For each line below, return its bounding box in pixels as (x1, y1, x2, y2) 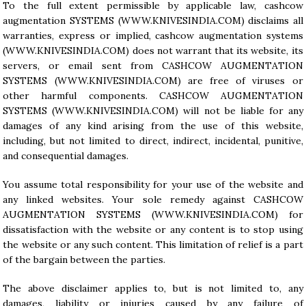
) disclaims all (240, 14, 303, 27)
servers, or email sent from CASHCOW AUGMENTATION (3, 59, 303, 72)
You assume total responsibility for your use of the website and (3, 178, 303, 191)
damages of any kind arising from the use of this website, (3, 120, 303, 132)
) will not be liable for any (175, 105, 303, 117)
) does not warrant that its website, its (126, 44, 303, 57)
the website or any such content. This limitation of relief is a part (3, 238, 303, 251)
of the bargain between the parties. (3, 253, 166, 266)
